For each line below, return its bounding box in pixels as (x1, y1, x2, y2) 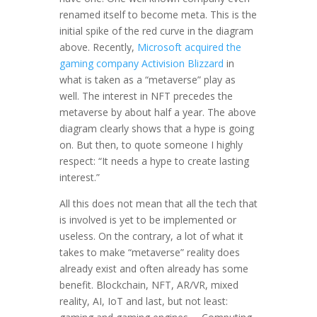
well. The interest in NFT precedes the (59, 88, 233, 103)
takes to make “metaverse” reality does (59, 245, 240, 259)
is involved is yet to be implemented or (59, 212, 236, 226)
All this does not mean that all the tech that (59, 196, 258, 210)
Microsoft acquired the (137, 40, 241, 54)
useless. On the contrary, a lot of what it (59, 229, 243, 243)
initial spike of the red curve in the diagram (59, 23, 253, 38)
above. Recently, (59, 40, 137, 54)
